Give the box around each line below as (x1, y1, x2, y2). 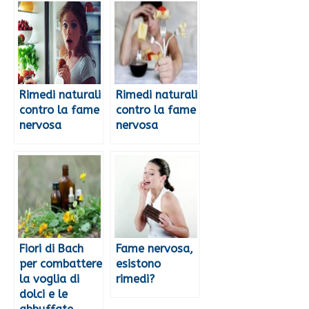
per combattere (19, 257, 102, 270)
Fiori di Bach (19, 241, 83, 255)
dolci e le (19, 287, 68, 301)
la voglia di (19, 272, 79, 286)
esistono (116, 257, 161, 270)
